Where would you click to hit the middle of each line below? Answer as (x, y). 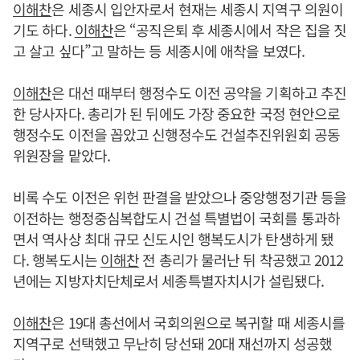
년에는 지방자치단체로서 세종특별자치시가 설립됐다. (168, 281)
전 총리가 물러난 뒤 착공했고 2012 (241, 260)
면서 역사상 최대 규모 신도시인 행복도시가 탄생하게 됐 (174, 239)
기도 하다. (44, 30)
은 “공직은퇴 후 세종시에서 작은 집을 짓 (230, 30)
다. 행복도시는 (57, 260)
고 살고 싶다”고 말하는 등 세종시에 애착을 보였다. (159, 51)
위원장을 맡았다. (61, 155)
